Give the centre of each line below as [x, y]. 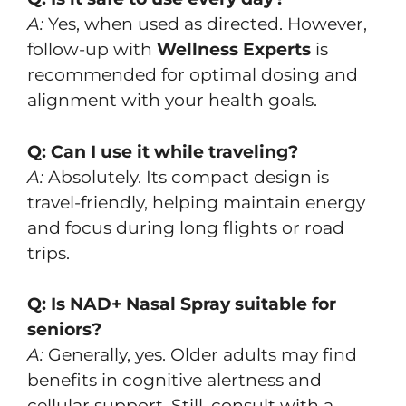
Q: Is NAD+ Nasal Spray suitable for [182, 304]
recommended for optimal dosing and [193, 75]
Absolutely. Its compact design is [186, 177]
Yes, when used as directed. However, [205, 24]
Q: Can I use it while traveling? [163, 151]
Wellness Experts [234, 50]
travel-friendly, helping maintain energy [196, 202]
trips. [48, 253]
